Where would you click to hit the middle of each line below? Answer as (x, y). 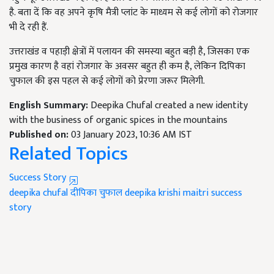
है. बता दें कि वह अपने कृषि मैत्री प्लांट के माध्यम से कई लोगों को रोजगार (134, 12)
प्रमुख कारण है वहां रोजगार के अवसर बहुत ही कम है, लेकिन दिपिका (127, 66)
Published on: (40, 135)
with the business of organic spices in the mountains (118, 120)
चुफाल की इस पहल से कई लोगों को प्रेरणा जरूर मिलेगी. (107, 81)
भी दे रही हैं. (29, 27)
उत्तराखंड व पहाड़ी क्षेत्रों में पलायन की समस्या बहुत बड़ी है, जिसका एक (129, 51)
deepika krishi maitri (167, 193)
